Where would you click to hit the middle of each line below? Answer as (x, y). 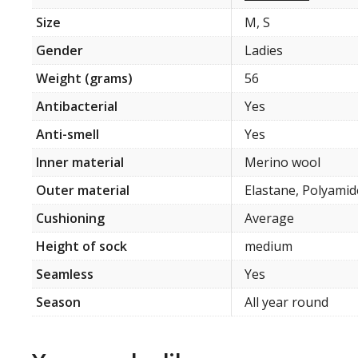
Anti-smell (68, 135)
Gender (60, 51)
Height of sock (82, 247)
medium (268, 247)
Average (269, 219)
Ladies (264, 51)
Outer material (83, 191)
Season (58, 302)
